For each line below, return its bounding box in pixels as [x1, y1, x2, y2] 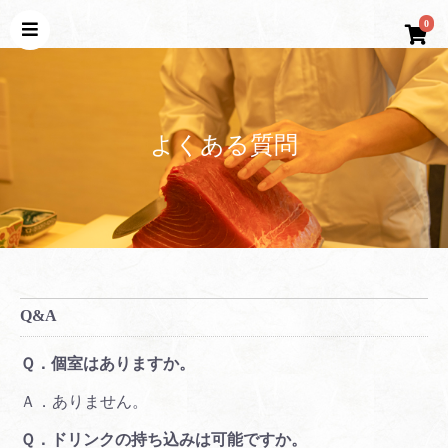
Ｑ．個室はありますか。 [20, 355, 195, 372]
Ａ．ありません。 [20, 393, 148, 410]
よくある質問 [150, 132, 298, 158]
